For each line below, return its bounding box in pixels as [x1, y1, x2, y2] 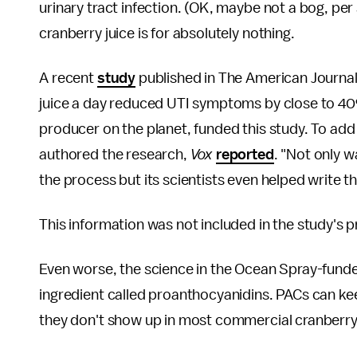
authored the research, [39, 147, 190, 163]
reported [215, 147, 274, 163]
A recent [39, 70, 97, 87]
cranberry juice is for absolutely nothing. [39, 25, 298, 42]
